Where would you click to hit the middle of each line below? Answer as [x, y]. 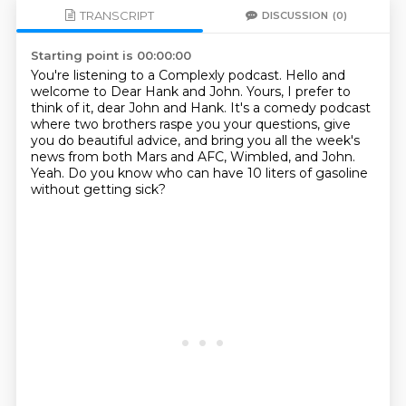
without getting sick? [98, 189]
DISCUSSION [295, 15]
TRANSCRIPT [116, 15]
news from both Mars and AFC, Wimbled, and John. [193, 157]
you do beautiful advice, [107, 140]
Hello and [315, 75]
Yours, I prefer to [298, 92]
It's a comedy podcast [300, 108]
